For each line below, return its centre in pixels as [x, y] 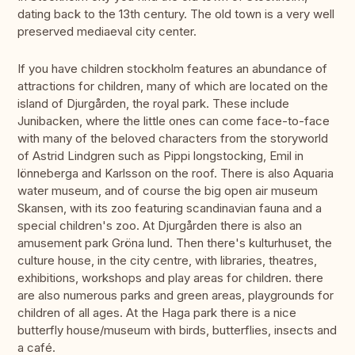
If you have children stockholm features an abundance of [172, 69]
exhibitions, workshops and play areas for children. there [170, 278]
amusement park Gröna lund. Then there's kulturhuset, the [175, 243]
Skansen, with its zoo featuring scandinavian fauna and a [170, 208]
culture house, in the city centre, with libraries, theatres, [167, 261]
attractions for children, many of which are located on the [173, 86]
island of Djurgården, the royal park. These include [153, 104]
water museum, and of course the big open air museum [168, 191]
